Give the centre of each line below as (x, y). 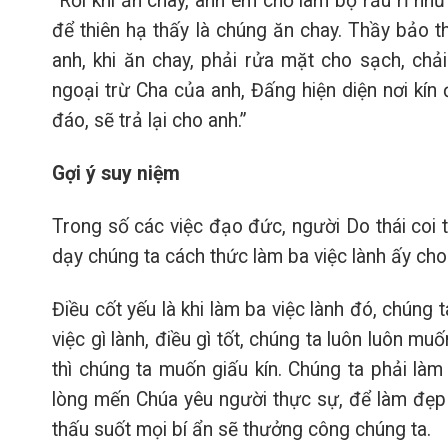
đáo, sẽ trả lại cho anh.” (149, 121)
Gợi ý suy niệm (116, 173)
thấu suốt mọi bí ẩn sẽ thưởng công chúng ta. (241, 429)
